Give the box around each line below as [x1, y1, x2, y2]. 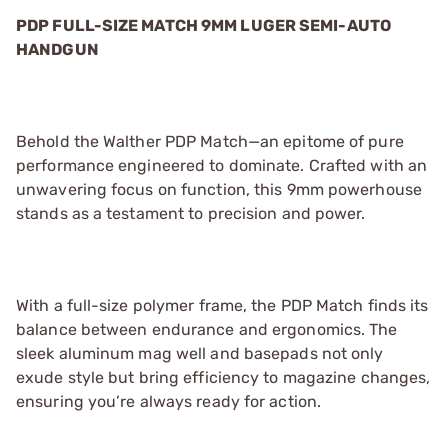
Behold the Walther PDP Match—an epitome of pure [16, 132, 404, 151]
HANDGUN [16, 40, 99, 59]
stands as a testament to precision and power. [16, 204, 366, 223]
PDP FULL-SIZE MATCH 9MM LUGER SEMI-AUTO [16, 16, 391, 35]
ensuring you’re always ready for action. [16, 392, 322, 411]
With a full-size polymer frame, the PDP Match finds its [16, 296, 429, 315]
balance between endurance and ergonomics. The [16, 320, 398, 339]
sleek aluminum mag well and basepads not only [16, 344, 384, 363]
